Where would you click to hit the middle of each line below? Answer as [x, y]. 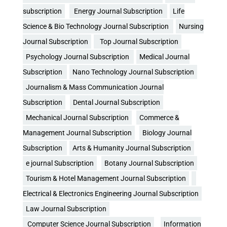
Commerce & [159, 117]
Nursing [191, 26]
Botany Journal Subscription [149, 163]
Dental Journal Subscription [117, 102]
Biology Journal [167, 133]
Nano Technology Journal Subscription [133, 72]
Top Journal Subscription [138, 41]
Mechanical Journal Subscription [77, 117]
